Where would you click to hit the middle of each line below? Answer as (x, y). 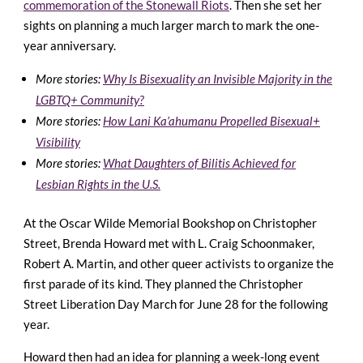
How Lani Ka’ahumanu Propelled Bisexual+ (211, 120)
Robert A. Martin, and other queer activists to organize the (179, 263)
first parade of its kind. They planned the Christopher (163, 283)
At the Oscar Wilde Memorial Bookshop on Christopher (170, 222)
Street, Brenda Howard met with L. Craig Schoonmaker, (169, 243)
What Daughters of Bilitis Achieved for (199, 162)
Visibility (58, 141)
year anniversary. (70, 45)
